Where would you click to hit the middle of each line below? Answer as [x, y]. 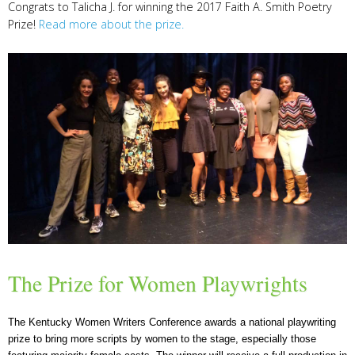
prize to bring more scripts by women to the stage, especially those [162, 338]
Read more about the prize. [111, 24]
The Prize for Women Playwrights [158, 283]
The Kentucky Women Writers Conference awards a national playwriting [172, 322]
